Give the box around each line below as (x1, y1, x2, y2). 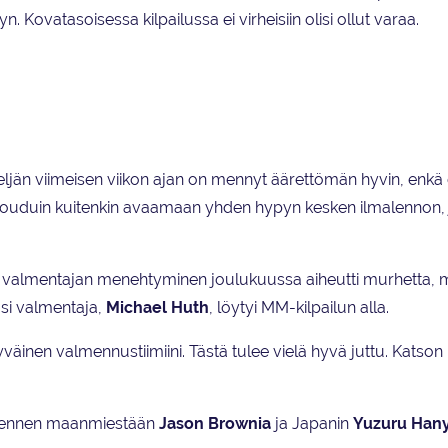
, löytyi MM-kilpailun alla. (209, 298, 389, 318)
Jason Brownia (159, 414, 271, 434)
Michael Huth (106, 298, 209, 318)
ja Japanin (271, 414, 353, 434)
